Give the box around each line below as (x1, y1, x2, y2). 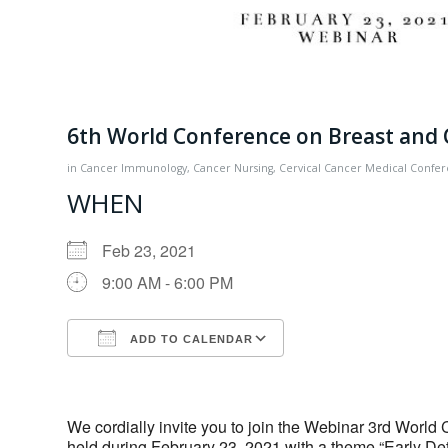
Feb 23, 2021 (102, 239, 212, 263)
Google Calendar (303, 363, 425, 387)
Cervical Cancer (279, 161, 362, 176)
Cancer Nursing (193, 161, 273, 176)
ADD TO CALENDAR (126, 333, 253, 346)
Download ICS (102, 363, 206, 387)
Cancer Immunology (80, 161, 187, 176)
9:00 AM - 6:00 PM (102, 271, 233, 295)
